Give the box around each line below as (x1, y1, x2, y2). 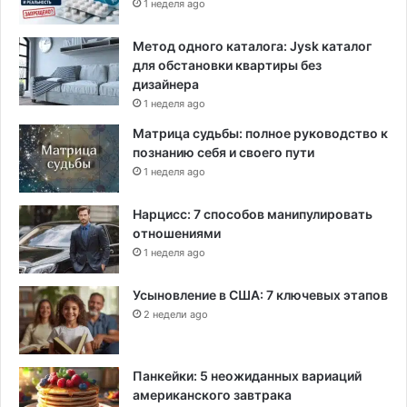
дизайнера (133, 75, 199, 92)
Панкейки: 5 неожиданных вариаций (133, 367, 362, 383)
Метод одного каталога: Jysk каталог (133, 37, 372, 54)
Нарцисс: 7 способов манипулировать (133, 205, 372, 222)
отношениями (133, 224, 221, 241)
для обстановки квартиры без (133, 56, 322, 73)
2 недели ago (144, 307, 208, 321)
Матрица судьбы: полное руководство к (133, 124, 388, 141)
